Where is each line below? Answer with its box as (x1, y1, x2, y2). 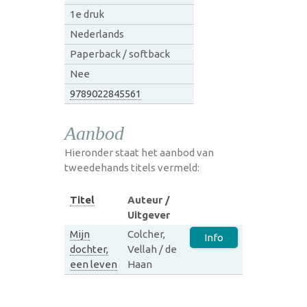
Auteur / (127, 193, 170, 206)
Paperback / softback (69, 47, 170, 60)
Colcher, (127, 228, 165, 240)
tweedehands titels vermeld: (64, 161, 199, 173)
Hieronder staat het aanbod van (64, 146, 214, 158)
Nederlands (69, 27, 124, 40)
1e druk (69, 8, 104, 20)
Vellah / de (127, 243, 177, 255)
